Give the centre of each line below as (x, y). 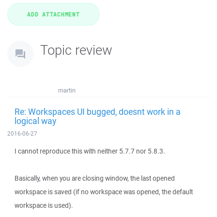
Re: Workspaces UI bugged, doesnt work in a (98, 111)
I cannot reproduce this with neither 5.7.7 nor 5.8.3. (90, 151)
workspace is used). (44, 205)
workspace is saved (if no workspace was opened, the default (104, 192)
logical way (35, 121)
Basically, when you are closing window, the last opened (95, 178)
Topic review (76, 50)
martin (67, 90)
